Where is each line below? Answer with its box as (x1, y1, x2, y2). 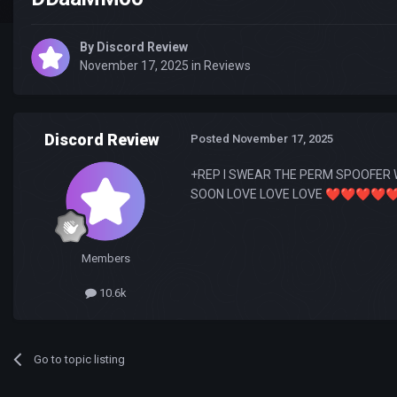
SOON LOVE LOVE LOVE (191, 187, 325, 202)
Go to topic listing (34, 352, 126, 366)
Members (81, 252, 130, 266)
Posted (191, 132, 232, 146)
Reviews (204, 58, 251, 74)
